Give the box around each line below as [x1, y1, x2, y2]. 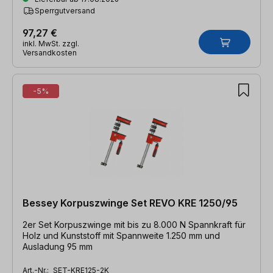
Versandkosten [23, 48, 77, 57]
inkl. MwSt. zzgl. [23, 38, 79, 48]
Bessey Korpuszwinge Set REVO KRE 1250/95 [23, 196, 238, 209]
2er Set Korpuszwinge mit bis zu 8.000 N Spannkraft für [23, 219, 246, 230]
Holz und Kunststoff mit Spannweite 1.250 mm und [23, 230, 220, 241]
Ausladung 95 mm [23, 241, 93, 252]
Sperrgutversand [35, 5, 95, 15]
